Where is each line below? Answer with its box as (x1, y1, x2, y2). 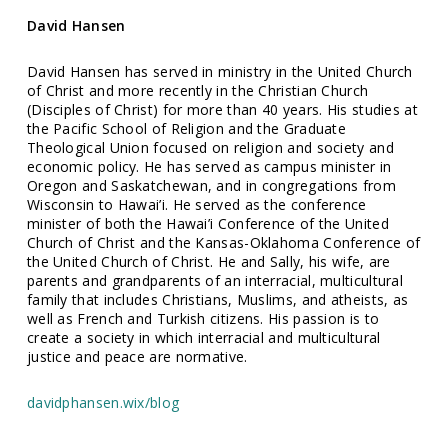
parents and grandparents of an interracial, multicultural (26, 271, 404, 291)
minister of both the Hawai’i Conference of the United (26, 214, 389, 234)
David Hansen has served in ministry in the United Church (26, 62, 413, 82)
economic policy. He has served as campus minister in (26, 157, 392, 177)
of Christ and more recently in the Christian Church (26, 81, 369, 101)
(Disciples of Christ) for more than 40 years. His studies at (26, 100, 418, 120)
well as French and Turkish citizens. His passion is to (26, 309, 380, 329)
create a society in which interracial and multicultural (26, 328, 381, 348)
